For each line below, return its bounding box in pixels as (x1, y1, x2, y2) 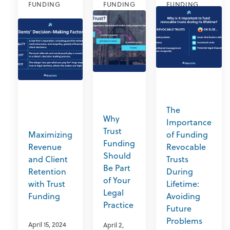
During (166, 166, 194, 177)
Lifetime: (166, 178, 200, 189)
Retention (28, 166, 66, 177)
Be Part (103, 162, 130, 174)
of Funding (166, 129, 208, 140)
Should (103, 149, 131, 161)
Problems (166, 215, 203, 226)
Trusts (166, 154, 189, 165)
